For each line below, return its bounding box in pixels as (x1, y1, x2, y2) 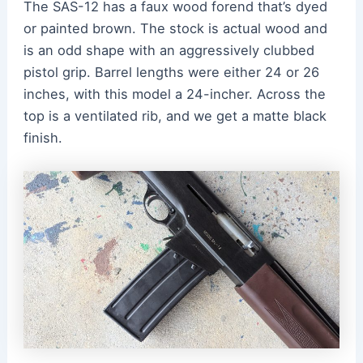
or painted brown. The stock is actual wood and (23, 20, 327, 37)
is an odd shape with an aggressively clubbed (23, 42, 314, 59)
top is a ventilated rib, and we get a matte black (23, 108, 327, 125)
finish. (23, 130, 66, 147)
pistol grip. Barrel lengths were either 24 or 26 (23, 64, 319, 81)
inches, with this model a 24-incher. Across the (23, 86, 326, 103)
